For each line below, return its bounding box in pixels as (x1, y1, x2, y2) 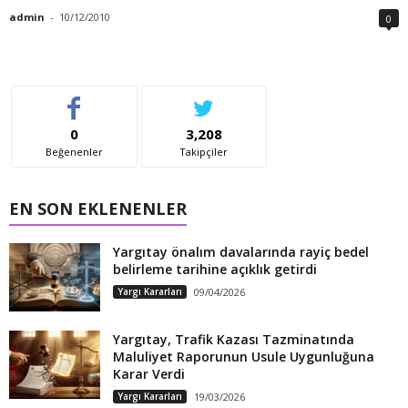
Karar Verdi (113, 365, 185, 383)
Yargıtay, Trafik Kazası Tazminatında (113, 331, 354, 349)
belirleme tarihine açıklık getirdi (113, 260, 317, 279)
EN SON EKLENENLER (9, 198, 187, 220)
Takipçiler (179, 145, 229, 159)
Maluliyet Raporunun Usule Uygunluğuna (113, 348, 374, 366)
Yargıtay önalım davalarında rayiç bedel (113, 243, 369, 261)
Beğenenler (45, 145, 103, 159)
